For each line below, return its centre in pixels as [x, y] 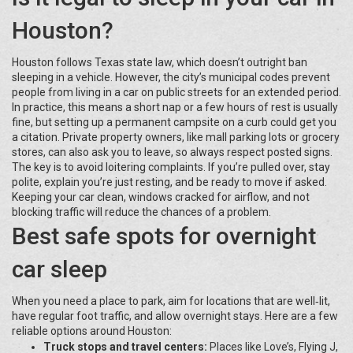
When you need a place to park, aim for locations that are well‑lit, [171, 301]
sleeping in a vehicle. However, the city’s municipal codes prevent [171, 77]
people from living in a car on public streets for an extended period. [176, 92]
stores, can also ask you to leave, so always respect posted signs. [172, 152]
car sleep [59, 269]
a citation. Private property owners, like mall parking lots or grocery [176, 137]
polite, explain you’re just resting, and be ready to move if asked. [169, 182]
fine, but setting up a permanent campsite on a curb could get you [174, 122]
